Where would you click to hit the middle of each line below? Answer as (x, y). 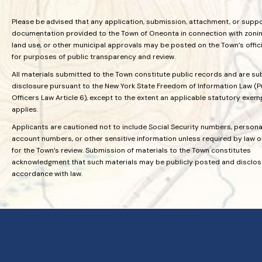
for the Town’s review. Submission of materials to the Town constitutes (131, 150)
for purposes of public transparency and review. (94, 56)
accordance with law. (47, 173)
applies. (25, 109)
